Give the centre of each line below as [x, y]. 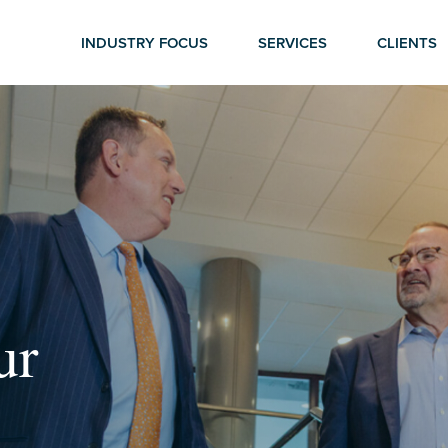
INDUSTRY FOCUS [144, 42]
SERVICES [292, 42]
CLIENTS [407, 42]
